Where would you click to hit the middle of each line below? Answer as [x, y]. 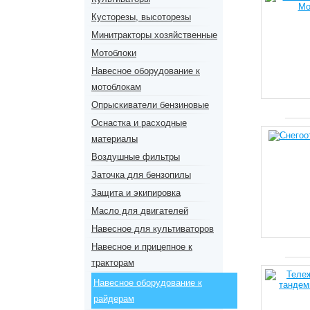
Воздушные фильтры [136, 157]
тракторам [113, 263]
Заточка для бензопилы [141, 175]
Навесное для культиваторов [153, 229]
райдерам [114, 299]
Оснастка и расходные [139, 123]
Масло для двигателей [140, 211]
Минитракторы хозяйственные [154, 35]
